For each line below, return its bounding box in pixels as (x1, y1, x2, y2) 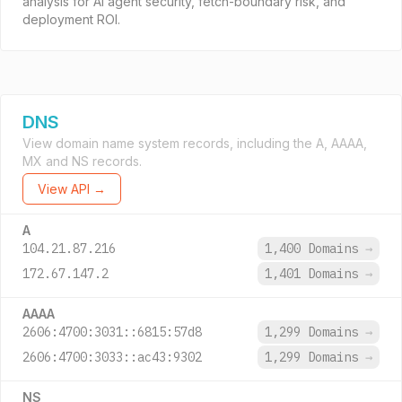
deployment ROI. (22, 12, 120, 27)
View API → (38, 181, 106, 197)
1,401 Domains (265, 266, 365, 282)
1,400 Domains (265, 240, 365, 257)
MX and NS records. (22, 153, 142, 169)
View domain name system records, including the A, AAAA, (22, 135, 367, 151)
